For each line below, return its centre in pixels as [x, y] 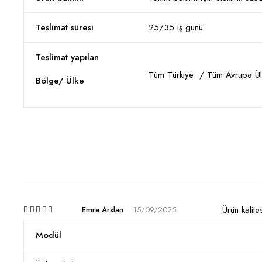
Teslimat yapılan [69, 57]
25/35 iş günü [176, 27]
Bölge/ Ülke [60, 81]
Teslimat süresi [65, 27]
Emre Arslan [103, 210]
